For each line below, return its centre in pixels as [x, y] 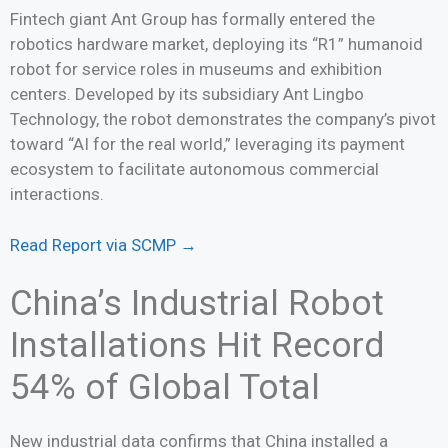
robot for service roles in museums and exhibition [196, 69]
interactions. [57, 194]
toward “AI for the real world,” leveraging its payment [207, 144]
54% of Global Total [165, 387]
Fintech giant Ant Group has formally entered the [192, 19]
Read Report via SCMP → [103, 244]
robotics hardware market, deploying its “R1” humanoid [216, 44]
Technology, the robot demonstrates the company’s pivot [223, 119]
